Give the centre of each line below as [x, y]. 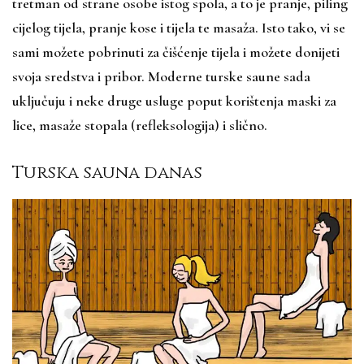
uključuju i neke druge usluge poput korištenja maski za [174, 100]
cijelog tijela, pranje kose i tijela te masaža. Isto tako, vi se [179, 27]
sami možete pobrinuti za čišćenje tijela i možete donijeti [176, 52]
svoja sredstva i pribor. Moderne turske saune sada [161, 76]
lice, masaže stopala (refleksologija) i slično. [141, 125]
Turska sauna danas [107, 173]
